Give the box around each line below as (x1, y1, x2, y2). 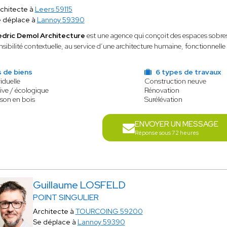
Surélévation (144, 95, 183, 104)
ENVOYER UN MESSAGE (135, 119, 219, 129)
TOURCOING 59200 (75, 207, 143, 216)
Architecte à (32, 207, 75, 216)
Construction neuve (144, 77, 207, 86)
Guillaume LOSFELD (32, 178, 126, 192)
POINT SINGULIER (32, 192, 99, 203)
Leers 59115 (34, 5, 72, 14)
